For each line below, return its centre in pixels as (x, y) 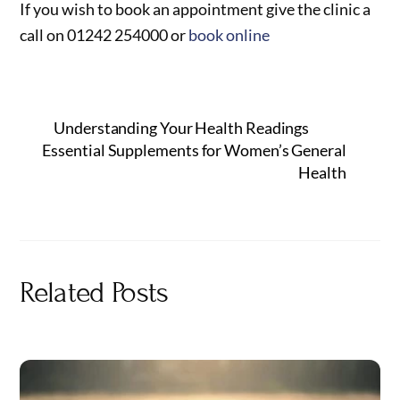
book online (229, 34)
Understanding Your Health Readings (182, 128)
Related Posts (94, 293)
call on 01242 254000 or (104, 34)
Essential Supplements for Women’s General (194, 150)
